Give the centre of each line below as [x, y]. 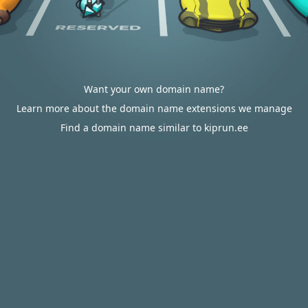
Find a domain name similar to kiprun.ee [154, 128]
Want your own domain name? [154, 89]
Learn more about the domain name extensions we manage [154, 108]
